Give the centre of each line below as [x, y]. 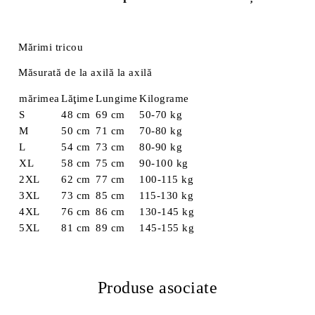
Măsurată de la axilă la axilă [85, 72]
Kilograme [165, 98]
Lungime [117, 98]
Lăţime [78, 98]
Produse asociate [157, 288]
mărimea [39, 98]
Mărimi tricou [51, 47]
